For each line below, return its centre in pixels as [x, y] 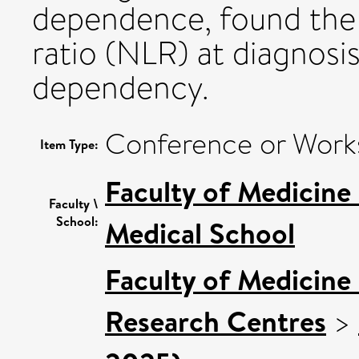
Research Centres [216, 321]
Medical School [200, 233]
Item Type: [69, 144]
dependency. [121, 87]
